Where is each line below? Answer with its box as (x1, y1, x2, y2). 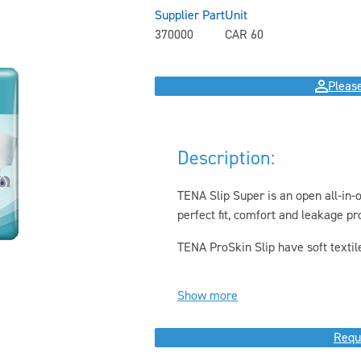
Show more (177, 287, 238, 304)
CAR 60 (225, 26, 263, 43)
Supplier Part (155, 6, 225, 23)
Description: (177, 145, 275, 171)
